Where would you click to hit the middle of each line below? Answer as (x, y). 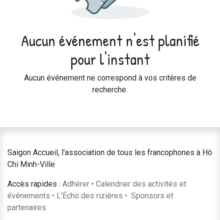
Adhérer (76, 184)
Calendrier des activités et (141, 184)
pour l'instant (110, 59)
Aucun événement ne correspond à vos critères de (110, 78)
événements (29, 196)
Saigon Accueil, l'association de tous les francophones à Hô (110, 152)
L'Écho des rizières (90, 196)
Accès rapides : (34, 184)
